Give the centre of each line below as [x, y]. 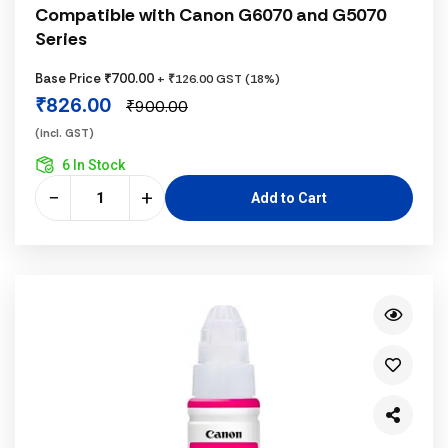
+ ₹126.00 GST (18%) [218, 79]
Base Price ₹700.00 [96, 78]
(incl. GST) [64, 133]
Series [61, 39]
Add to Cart [289, 198]
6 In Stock [93, 165]
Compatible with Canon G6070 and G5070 [210, 15]
